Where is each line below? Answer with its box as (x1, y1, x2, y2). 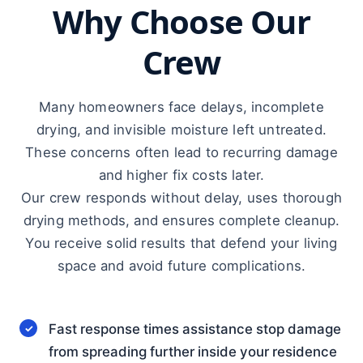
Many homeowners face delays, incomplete (39, 99, 324, 115)
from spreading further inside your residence (49, 344, 337, 360)
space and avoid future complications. (57, 258, 306, 274)
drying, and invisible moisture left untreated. (36, 122, 327, 138)
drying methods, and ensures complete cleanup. (23, 212, 340, 228)
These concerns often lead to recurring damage (25, 144, 338, 160)
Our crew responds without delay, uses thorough (21, 190, 342, 206)
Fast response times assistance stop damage (49, 321, 341, 337)
